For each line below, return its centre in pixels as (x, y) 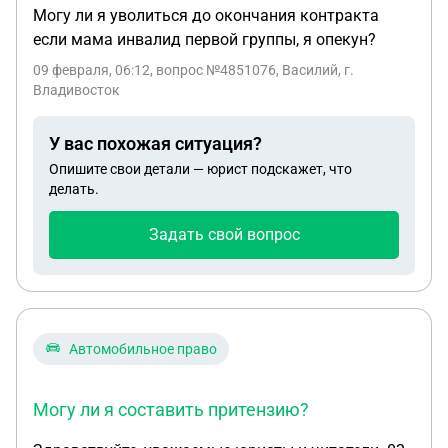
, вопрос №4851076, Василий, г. (252, 70)
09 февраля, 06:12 (91, 70)
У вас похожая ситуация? (155, 143)
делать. (74, 189)
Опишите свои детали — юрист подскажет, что (200, 169)
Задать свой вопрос (224, 234)
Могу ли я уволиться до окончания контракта (206, 15)
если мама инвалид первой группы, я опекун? (204, 39)
